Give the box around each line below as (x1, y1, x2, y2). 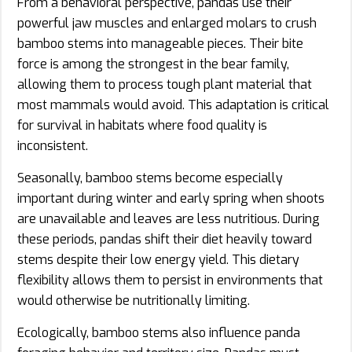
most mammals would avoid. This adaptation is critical (17, 96, 329, 113)
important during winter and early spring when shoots (17, 189, 324, 207)
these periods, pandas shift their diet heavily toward (17, 230, 312, 247)
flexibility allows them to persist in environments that (17, 271, 323, 288)
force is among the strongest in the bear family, (17, 55, 289, 72)
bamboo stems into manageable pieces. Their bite (17, 35, 303, 52)
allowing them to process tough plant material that (17, 75, 312, 93)
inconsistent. (17, 137, 88, 154)
